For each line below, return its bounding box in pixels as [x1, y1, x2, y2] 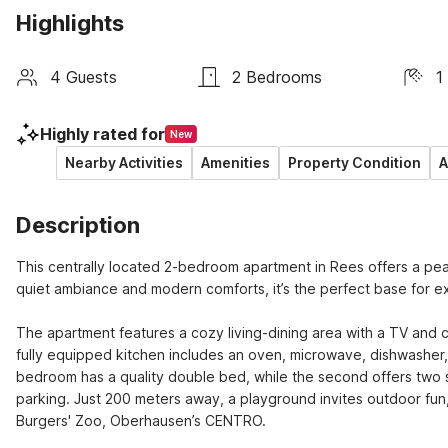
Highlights [16, 10, 124, 36]
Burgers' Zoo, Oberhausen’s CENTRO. [16, 412, 266, 429]
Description [16, 212, 140, 238]
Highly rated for [40, 124, 165, 144]
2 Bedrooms [231, 66, 322, 87]
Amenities [201, 154, 270, 171]
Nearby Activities [65, 154, 183, 171]
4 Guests [50, 66, 117, 87]
